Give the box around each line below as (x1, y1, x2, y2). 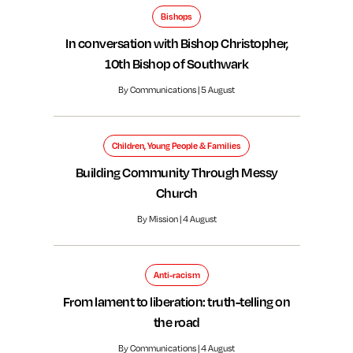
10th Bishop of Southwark (105, 55, 248, 72)
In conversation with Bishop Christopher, (65, 35, 288, 51)
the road (153, 314, 200, 330)
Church (155, 184, 198, 201)
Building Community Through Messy (75, 164, 278, 180)
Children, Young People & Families (112, 140, 241, 151)
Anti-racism (153, 269, 200, 281)
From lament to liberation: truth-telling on (62, 293, 291, 310)
